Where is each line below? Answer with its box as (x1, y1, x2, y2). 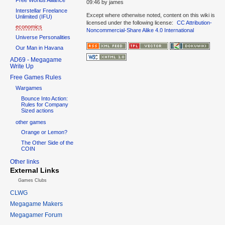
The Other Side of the (21, 139, 74, 146)
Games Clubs (18, 177, 47, 183)
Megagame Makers (10, 200, 63, 207)
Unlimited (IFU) (16, 13, 53, 20)
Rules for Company (21, 101, 69, 107)
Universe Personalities (16, 34, 71, 41)
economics (16, 24, 43, 30)
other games (16, 119, 47, 126)
